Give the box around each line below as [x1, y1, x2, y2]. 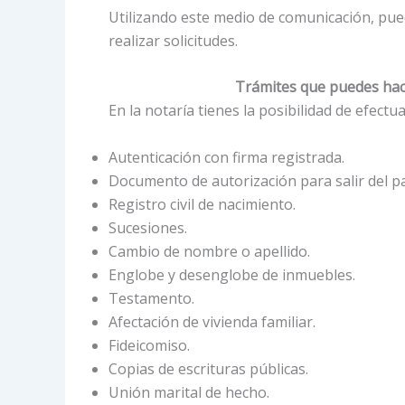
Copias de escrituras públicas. [108, 358, 308, 379]
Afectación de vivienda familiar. [108, 311, 316, 332]
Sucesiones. [108, 217, 187, 238]
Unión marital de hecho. [108, 381, 269, 402]
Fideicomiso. [108, 334, 190, 355]
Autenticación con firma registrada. [108, 146, 344, 167]
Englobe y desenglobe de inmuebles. [108, 264, 355, 285]
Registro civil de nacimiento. [108, 193, 296, 214]
